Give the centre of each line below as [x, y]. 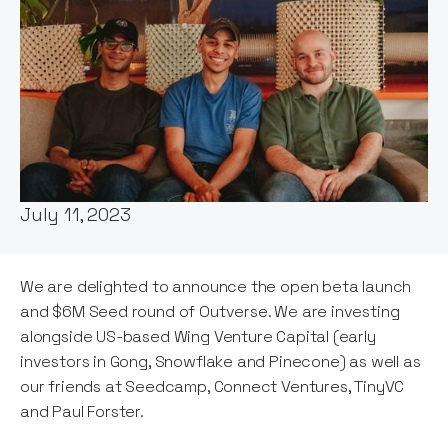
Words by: [64, 116]
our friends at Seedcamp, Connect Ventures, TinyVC [212, 387]
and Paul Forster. [82, 412]
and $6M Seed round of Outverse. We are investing [210, 312]
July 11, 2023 [75, 215]
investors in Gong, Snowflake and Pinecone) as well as [220, 362]
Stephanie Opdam [96, 144]
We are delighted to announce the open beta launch [216, 287]
